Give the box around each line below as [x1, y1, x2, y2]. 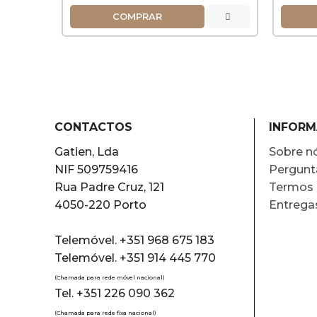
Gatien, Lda [54, 145, 120, 158]
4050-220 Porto [54, 198, 147, 212]
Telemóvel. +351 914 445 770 [54, 251, 217, 265]
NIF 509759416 [54, 163, 139, 176]
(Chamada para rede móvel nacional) [54, 274, 166, 281]
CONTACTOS [54, 120, 133, 134]
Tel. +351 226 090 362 [54, 287, 178, 300]
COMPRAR [113, 11, 163, 22]
